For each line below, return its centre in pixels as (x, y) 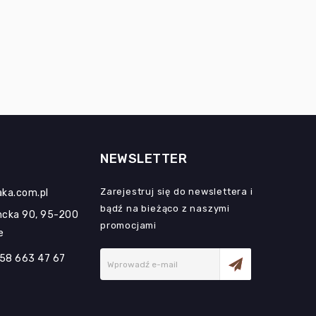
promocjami (129, 226)
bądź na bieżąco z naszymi (165, 209)
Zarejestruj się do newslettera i (177, 192)
